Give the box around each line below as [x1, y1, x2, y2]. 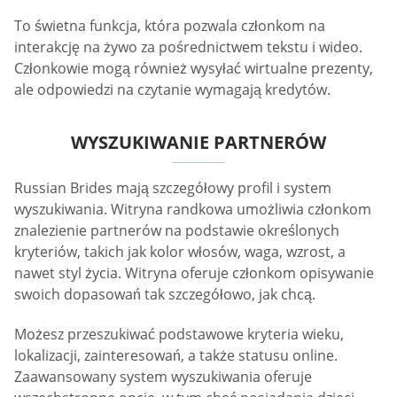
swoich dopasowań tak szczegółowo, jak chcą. [14, 284, 315, 305]
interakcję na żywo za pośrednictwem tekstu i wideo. [14, 37, 362, 58]
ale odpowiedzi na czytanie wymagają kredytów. [14, 80, 331, 100]
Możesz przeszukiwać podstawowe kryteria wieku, [14, 324, 344, 345]
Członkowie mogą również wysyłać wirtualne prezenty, [14, 58, 373, 79]
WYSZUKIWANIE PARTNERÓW [71, 130, 326, 155]
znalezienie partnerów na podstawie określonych [14, 221, 339, 241]
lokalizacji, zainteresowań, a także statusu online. [14, 346, 338, 366]
